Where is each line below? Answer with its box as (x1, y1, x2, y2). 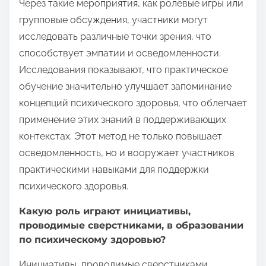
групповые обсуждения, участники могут (19, 14, 208, 26)
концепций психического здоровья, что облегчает (19, 97, 247, 109)
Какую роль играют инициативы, (19, 205, 191, 217)
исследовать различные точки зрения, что (19, 31, 211, 43)
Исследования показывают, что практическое (19, 64, 228, 76)
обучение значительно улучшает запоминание (19, 81, 232, 93)
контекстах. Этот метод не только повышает (19, 131, 222, 142)
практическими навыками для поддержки (19, 164, 209, 176)
